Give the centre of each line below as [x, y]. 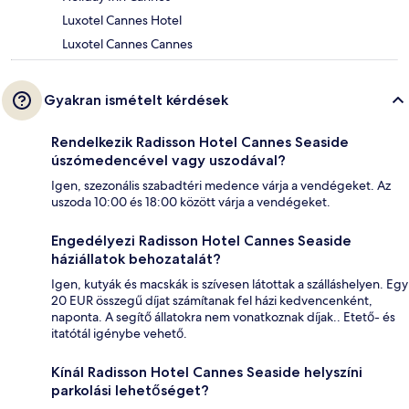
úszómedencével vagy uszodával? [168, 160]
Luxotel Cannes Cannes [127, 43]
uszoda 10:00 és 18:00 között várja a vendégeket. [191, 201]
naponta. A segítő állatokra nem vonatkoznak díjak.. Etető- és [223, 316]
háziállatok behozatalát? [136, 258]
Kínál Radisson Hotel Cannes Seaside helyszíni [207, 372]
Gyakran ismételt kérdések [136, 100]
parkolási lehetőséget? [130, 390]
